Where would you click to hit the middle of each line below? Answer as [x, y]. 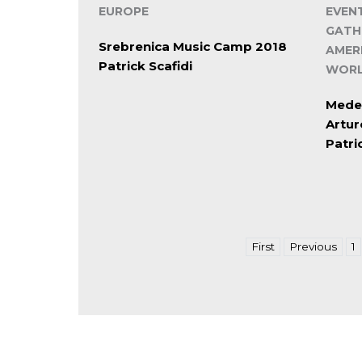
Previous [314, 247]
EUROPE [124, 12]
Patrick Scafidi [145, 66]
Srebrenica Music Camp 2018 [193, 47]
